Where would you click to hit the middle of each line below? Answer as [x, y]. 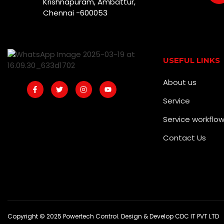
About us [180, 82]
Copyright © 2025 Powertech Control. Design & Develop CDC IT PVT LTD [113, 216]
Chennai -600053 [75, 12]
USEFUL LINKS [192, 60]
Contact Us [185, 138]
